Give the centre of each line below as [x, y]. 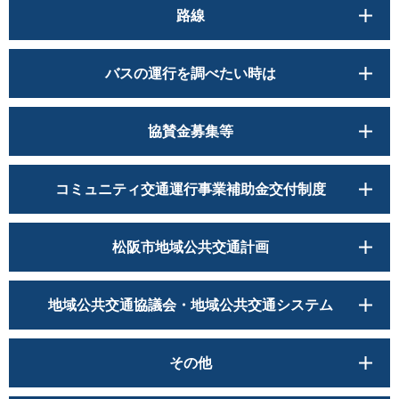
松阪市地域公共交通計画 [191, 248]
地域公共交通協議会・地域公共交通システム [191, 305]
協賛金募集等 [191, 132]
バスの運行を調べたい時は [191, 74]
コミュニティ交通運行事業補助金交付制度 [191, 190]
